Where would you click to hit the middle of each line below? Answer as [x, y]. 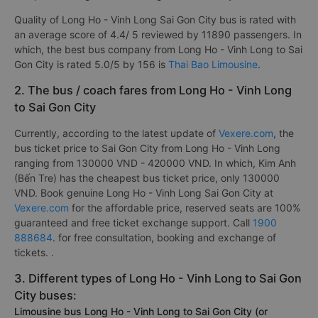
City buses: [45, 295]
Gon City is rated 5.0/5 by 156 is [91, 64]
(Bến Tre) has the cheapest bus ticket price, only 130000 [147, 178]
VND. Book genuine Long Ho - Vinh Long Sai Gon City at [144, 193]
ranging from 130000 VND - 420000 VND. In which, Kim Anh [155, 163]
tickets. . [34, 252]
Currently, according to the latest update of [116, 133]
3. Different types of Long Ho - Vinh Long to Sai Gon [158, 278]
